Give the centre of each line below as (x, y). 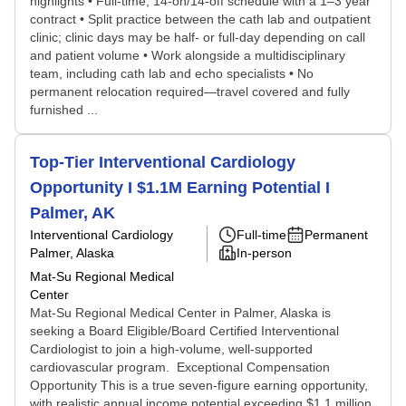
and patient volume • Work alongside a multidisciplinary (188, 55)
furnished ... (64, 110)
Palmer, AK (72, 213)
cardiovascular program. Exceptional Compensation (180, 367)
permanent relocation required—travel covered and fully (190, 92)
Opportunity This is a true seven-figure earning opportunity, (199, 385)
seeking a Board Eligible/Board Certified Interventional (184, 331)
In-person (264, 253)
